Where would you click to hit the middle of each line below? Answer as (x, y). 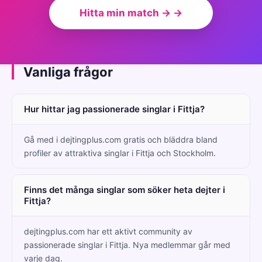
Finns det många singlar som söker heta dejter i (125, 189)
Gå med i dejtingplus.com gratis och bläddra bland (121, 139)
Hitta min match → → (131, 13)
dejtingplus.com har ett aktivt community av (108, 231)
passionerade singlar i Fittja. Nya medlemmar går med (127, 244)
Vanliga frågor (68, 72)
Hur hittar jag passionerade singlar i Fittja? (114, 109)
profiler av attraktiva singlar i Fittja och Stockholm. (120, 153)
